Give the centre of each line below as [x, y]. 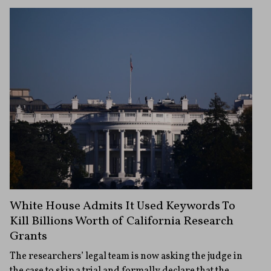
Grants [28, 237]
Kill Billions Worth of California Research [122, 222]
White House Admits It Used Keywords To [122, 207]
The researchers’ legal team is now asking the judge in [126, 257]
